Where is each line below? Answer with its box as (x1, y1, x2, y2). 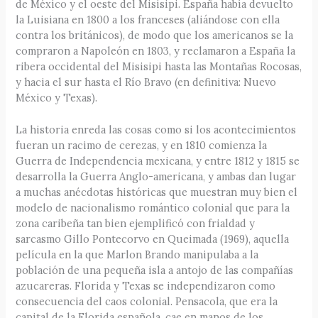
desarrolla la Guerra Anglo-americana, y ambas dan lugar (16, 170, 297, 184)
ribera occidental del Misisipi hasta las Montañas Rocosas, (16, 59, 302, 73)
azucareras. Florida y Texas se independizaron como (16, 279, 276, 293)
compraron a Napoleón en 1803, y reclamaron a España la (16, 43, 296, 57)
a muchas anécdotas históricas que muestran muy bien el (16, 185, 298, 199)
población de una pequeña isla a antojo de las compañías (16, 263, 294, 278)
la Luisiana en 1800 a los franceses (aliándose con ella (16, 12, 280, 26)
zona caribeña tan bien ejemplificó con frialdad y (16, 216, 256, 231)
